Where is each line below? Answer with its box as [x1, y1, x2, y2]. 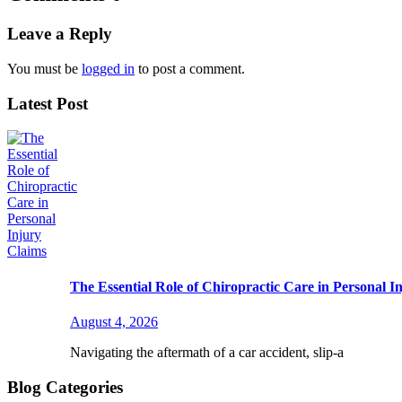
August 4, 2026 [70, 314, 158, 329]
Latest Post [7, 93, 88, 113]
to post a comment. [135, 61, 245, 77]
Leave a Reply [7, 24, 112, 44]
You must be [7, 61, 82, 77]
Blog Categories [7, 377, 123, 397]
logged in [82, 61, 135, 77]
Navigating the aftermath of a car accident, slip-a [70, 345, 344, 360]
